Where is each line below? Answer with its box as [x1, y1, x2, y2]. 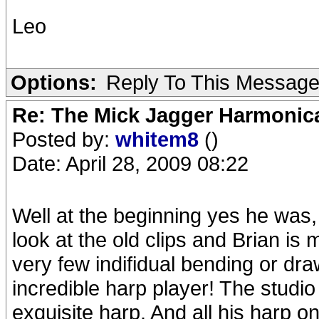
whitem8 [115, 127, 204, 151]
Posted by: [12, 127, 115, 151]
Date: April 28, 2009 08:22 [12, 152, 249, 175]
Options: [11, 70, 97, 94]
